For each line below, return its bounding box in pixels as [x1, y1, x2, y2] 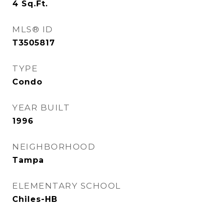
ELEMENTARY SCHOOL [12, 181, 121, 191]
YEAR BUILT [12, 103, 70, 112]
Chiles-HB [12, 195, 58, 204]
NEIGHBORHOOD [12, 142, 95, 152]
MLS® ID [12, 24, 53, 34]
